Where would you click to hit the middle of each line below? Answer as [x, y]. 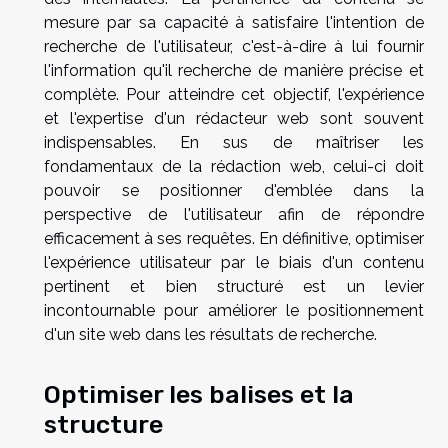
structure [103, 423]
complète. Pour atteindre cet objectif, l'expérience [234, 95]
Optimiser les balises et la [199, 393]
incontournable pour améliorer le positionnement [234, 311]
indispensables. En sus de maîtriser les [234, 143]
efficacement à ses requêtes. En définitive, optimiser [234, 239]
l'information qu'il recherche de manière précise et [234, 71]
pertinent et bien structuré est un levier [234, 287]
